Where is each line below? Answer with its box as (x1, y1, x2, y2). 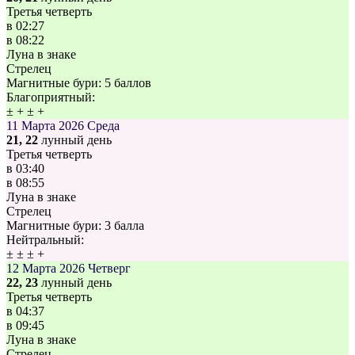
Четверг (88, 261, 131, 276)
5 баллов (105, 76, 151, 90)
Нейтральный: (6, 233, 84, 247)
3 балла (105, 219, 144, 233)
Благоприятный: (6, 90, 95, 105)
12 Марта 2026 (6, 261, 85, 276)
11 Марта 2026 (6, 119, 84, 133)
